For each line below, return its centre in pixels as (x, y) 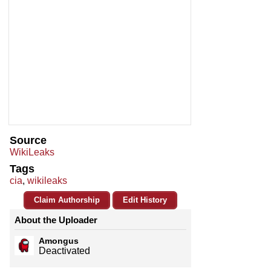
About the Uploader (56, 220)
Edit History (145, 200)
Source (28, 141)
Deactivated (64, 251)
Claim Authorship (67, 200)
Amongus (59, 241)
